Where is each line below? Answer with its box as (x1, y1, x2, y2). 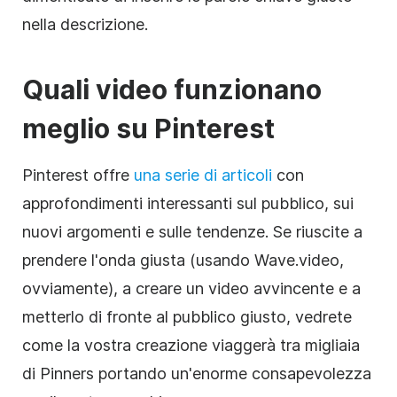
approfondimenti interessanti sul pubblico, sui (22, 193, 354, 213)
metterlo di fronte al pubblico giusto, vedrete (22, 307, 352, 326)
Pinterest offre (22, 165, 134, 184)
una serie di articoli (134, 165, 272, 184)
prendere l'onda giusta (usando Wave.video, (22, 250, 344, 269)
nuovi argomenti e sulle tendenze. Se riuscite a (22, 222, 362, 241)
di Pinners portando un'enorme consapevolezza (22, 363, 371, 383)
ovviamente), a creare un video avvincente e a (22, 278, 361, 298)
